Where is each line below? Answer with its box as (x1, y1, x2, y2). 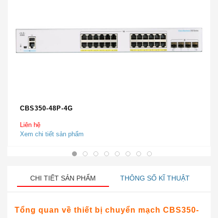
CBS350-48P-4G (20, 105, 73, 112)
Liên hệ (20, 121, 40, 128)
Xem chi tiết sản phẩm (20, 130, 84, 138)
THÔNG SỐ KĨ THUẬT (120, 174, 190, 182)
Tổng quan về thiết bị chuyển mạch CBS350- (15, 206, 199, 214)
